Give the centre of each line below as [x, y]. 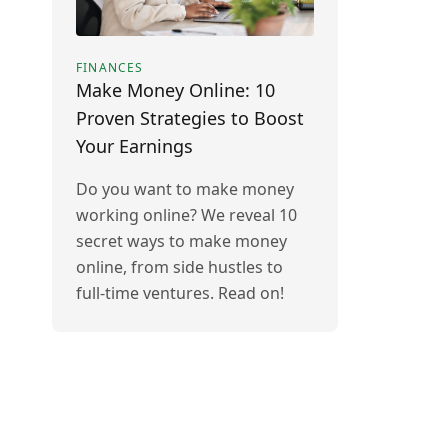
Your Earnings [134, 146]
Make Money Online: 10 [175, 90]
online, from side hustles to [179, 267]
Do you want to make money [185, 189]
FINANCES [110, 67]
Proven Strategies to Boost [190, 118]
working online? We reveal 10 [186, 215]
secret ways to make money [181, 241]
